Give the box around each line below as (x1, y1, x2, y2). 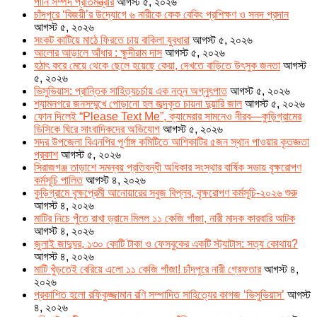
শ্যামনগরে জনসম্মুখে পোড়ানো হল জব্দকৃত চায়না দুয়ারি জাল (34, 98, 242, 110)
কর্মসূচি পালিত (34, 174, 83, 186)
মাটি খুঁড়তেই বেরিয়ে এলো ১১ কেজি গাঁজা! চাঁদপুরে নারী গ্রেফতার (34, 263, 261, 275)
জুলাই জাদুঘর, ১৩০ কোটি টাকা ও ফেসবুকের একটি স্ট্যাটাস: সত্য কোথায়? (34, 238, 298, 250)
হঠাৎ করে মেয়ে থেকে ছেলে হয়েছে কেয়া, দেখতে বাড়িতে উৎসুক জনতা (34, 59, 280, 71)
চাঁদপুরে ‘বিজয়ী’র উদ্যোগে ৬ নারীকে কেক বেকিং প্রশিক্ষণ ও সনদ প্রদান (34, 8, 289, 21)
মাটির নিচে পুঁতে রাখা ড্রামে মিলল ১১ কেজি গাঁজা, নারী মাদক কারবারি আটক (34, 212, 295, 224)
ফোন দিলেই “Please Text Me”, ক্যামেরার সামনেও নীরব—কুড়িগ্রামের (34, 110, 301, 122)
